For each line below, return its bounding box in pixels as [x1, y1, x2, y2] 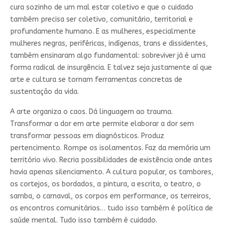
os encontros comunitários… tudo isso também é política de [10, 203, 213, 212]
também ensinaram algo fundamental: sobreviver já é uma [10, 51, 205, 60]
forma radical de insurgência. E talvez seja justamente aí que [10, 63, 212, 72]
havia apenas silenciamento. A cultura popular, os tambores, [10, 167, 213, 176]
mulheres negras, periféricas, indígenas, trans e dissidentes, [10, 39, 208, 48]
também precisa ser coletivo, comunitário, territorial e [10, 15, 193, 24]
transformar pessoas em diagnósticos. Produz [10, 131, 164, 140]
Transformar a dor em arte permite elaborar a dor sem [10, 119, 194, 128]
